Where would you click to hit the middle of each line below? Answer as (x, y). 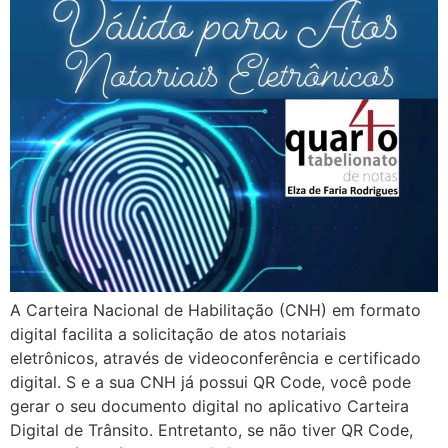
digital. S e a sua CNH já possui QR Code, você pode (210, 381)
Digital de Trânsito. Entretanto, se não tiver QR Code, (211, 429)
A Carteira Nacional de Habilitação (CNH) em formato (215, 309)
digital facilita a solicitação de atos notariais (178, 333)
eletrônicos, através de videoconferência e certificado (215, 357)
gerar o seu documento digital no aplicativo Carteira (209, 405)
